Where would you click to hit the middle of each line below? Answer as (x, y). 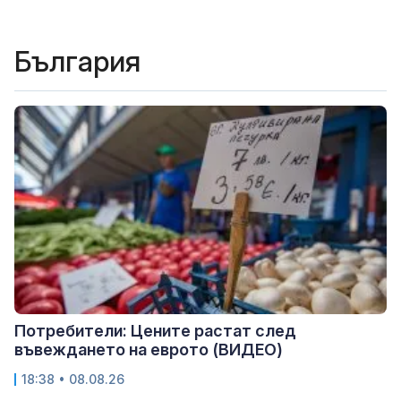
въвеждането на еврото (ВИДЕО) (149, 350)
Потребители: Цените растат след (155, 331)
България (77, 62)
